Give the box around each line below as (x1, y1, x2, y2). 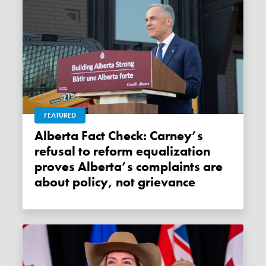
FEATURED (44, 110, 77, 120)
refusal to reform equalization (34, 142, 211, 160)
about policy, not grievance (34, 173, 196, 191)
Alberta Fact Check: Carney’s (34, 127, 44, 144)
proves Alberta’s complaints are (34, 158, 223, 175)
